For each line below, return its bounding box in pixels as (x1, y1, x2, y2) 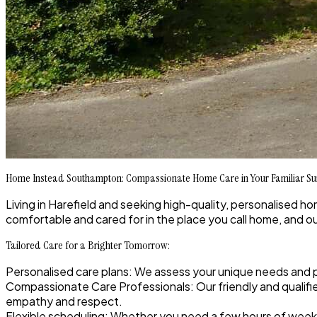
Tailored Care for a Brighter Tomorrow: (6, 238, 170, 253)
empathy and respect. (6, 294, 122, 309)
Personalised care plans (6, 264, 129, 279)
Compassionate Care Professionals (6, 279, 190, 294)
